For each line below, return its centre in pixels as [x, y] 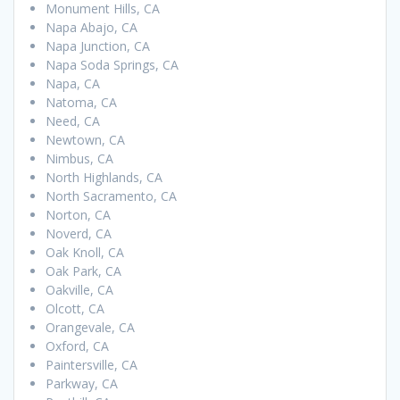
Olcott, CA [75, 309]
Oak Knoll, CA [85, 253]
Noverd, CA [79, 234]
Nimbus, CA [79, 159]
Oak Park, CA [83, 271]
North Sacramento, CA [111, 196]
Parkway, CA [82, 384]
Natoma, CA [81, 103]
